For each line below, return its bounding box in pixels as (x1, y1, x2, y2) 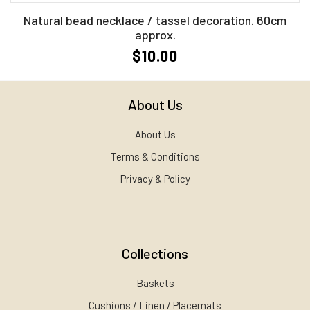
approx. (134, 27, 176, 43)
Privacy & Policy (120, 172, 190, 185)
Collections (122, 245, 188, 262)
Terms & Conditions (110, 150, 200, 163)
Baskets (136, 277, 174, 290)
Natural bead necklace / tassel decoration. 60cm (24, 12, 286, 28)
